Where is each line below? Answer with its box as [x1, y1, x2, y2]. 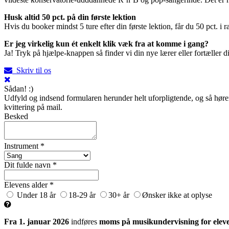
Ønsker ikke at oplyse [142, 190, 212, 199]
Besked [4, 111, 28, 121]
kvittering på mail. [4, 102, 62, 111]
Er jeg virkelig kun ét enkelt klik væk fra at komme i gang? [4, 39, 209, 48]
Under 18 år [15, 190, 56, 199]
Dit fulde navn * [4, 160, 57, 169]
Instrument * [4, 141, 44, 150]
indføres [69, 217, 99, 226]
